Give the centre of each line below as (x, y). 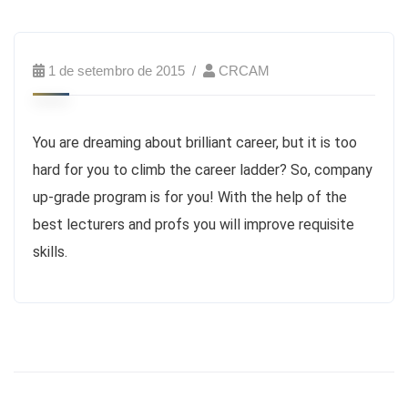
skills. (50, 252)
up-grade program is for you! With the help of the (190, 197)
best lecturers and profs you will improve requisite (194, 224)
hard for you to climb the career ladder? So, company (203, 170)
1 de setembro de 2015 (117, 71)
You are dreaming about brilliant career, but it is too (195, 143)
